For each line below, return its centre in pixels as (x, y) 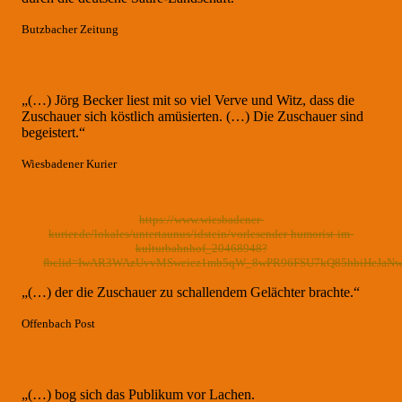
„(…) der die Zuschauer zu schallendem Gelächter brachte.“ (191, 292)
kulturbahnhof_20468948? (201, 248)
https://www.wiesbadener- (201, 219)
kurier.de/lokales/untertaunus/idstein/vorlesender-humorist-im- (201, 233)
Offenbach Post (58, 323)
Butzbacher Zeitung (70, 29)
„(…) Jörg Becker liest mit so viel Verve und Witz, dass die (188, 100)
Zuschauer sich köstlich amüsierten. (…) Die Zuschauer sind (192, 116)
